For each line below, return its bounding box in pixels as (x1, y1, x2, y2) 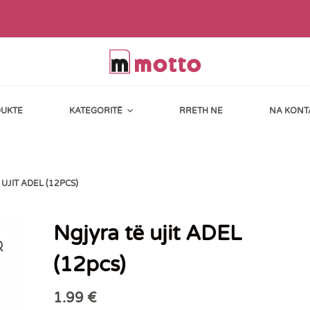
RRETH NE (179, 105, 224, 116)
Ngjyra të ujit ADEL (53, 221, 241, 247)
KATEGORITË (69, 105, 122, 116)
